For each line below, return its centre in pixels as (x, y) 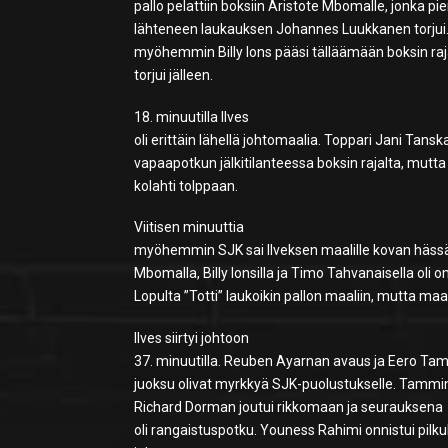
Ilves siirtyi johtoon (192, 338)
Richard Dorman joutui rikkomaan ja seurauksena (289, 407)
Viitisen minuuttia (189, 227)
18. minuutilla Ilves (192, 116)
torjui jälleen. (174, 75)
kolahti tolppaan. (186, 185)
